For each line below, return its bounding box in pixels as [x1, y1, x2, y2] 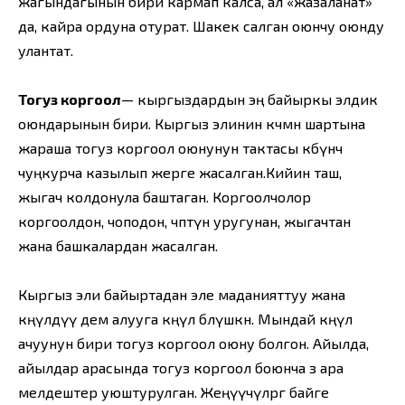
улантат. [18, 42, 73, 60]
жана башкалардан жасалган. [18, 237, 218, 255]
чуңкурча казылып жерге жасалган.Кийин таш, [18, 164, 342, 182]
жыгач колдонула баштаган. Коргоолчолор [18, 188, 311, 206]
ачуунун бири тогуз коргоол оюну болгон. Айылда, [18, 334, 369, 353]
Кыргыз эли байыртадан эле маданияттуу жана [18, 286, 345, 304]
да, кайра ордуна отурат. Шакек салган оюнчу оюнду [18, 17, 384, 35]
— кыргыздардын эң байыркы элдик [121, 90, 378, 108]
